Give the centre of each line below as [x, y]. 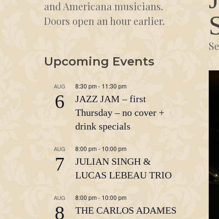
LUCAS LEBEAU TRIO [123, 175]
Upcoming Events [99, 61]
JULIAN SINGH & [113, 161]
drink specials [103, 126]
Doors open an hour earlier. [104, 21]
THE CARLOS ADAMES [126, 210]
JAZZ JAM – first [111, 99]
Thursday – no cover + [120, 112]
